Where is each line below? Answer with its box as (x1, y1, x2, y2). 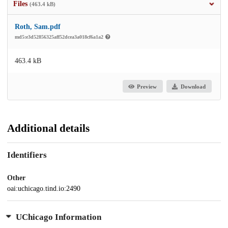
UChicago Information (15, 212, 101, 222)
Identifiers (7, 150, 47, 160)
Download (180, 83, 206, 90)
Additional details (7, 122, 90, 135)
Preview (137, 83, 157, 90)
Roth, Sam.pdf (15, 23, 61, 31)
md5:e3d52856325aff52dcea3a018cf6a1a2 (15, 34, 105, 40)
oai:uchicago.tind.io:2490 (7, 185, 80, 193)
